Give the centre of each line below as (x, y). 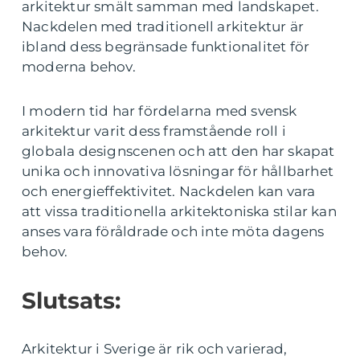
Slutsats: (71, 301)
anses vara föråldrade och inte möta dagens (173, 231)
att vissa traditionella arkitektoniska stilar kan (179, 211)
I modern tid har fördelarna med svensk (160, 111)
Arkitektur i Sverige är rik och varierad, (155, 349)
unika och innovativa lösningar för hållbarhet (178, 171)
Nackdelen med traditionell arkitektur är (163, 27)
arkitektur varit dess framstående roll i (154, 131)
